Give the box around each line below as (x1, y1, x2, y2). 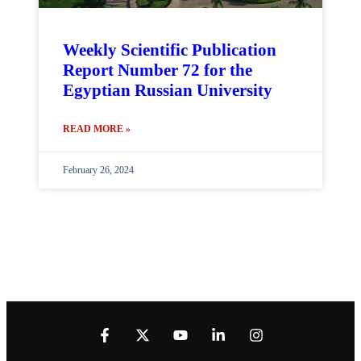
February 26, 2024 (63, 164, 134, 176)
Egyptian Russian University (63, 81, 272, 100)
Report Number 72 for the (63, 60, 252, 80)
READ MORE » (63, 123, 131, 135)
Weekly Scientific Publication (63, 40, 276, 60)
